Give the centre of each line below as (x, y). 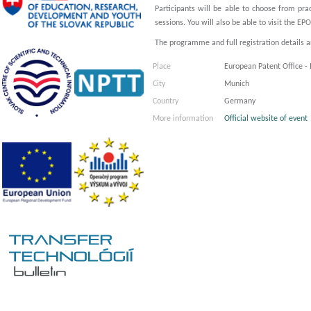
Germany (240, 101)
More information (183, 119)
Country (166, 101)
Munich (237, 84)
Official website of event (266, 119)
